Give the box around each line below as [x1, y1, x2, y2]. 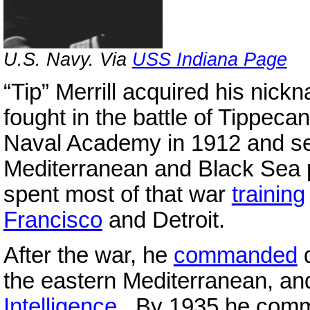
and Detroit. [102, 208, 225, 233]
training [231, 182, 305, 208]
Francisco [3, 208, 102, 233]
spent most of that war [3, 182, 232, 208]
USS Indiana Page [131, 48, 287, 70]
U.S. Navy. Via [3, 48, 132, 70]
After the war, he [3, 242, 174, 268]
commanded [173, 242, 298, 268]
